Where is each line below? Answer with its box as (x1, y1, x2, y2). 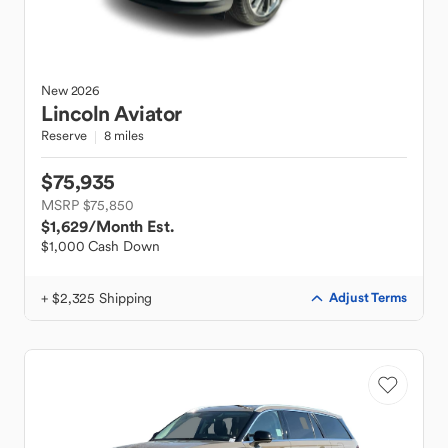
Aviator (114, 100, 182, 127)
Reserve (41, 127, 88, 144)
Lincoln (41, 100, 110, 127)
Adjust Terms (329, 289, 407, 306)
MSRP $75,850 (41, 196, 134, 214)
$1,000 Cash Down (41, 237, 160, 255)
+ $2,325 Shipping (41, 289, 153, 307)
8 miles (104, 127, 144, 144)
